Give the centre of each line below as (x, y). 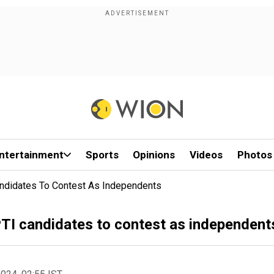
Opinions (154, 155)
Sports (102, 155)
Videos (206, 155)
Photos (254, 155)
